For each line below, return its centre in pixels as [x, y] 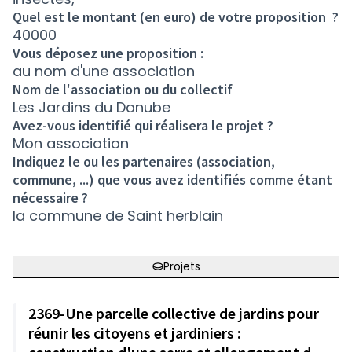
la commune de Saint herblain [118, 216]
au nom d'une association [104, 71]
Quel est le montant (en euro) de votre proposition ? [176, 17]
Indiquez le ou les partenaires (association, [144, 161]
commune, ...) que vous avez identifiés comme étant [172, 180]
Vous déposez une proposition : [108, 53]
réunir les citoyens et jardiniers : [135, 333]
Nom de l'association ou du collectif [123, 89]
